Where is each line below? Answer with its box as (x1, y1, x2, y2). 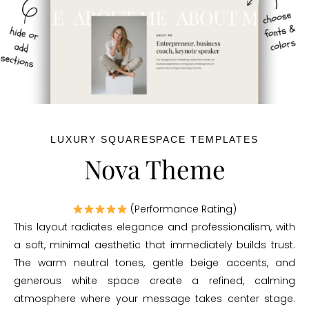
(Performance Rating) (127, 202, 237, 217)
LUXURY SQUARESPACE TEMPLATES (50, 134, 259, 146)
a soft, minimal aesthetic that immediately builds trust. (14, 238, 295, 252)
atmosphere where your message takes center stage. (14, 292, 295, 306)
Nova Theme (83, 152, 226, 186)
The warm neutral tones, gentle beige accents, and (14, 256, 295, 270)
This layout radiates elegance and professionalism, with (14, 220, 295, 235)
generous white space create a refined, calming (14, 274, 295, 288)
